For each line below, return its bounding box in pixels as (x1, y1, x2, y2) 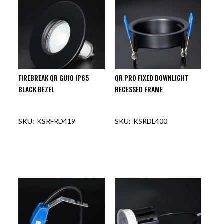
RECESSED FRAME (115, 83, 163, 94)
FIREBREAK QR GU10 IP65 (18, 72, 89, 83)
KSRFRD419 (37, 116, 76, 125)
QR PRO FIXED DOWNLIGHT (115, 72, 189, 83)
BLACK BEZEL (18, 83, 55, 94)
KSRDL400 (133, 116, 168, 125)
